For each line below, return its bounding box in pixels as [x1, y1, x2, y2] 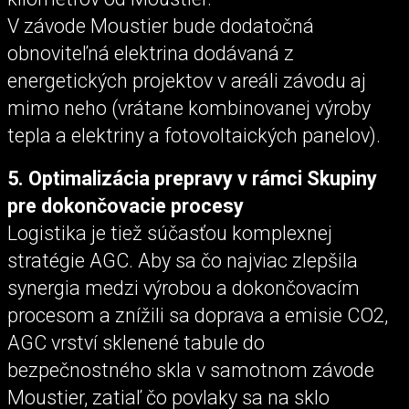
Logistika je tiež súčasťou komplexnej [7, 222, 332, 246]
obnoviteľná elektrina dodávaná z [7, 41, 294, 65]
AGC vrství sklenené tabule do [7, 331, 265, 355]
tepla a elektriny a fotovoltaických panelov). [7, 123, 381, 147]
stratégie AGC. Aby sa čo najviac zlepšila [7, 249, 358, 273]
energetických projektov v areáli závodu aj [7, 68, 366, 92]
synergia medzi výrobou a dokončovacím [7, 277, 360, 300]
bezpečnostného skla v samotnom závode [7, 359, 374, 383]
